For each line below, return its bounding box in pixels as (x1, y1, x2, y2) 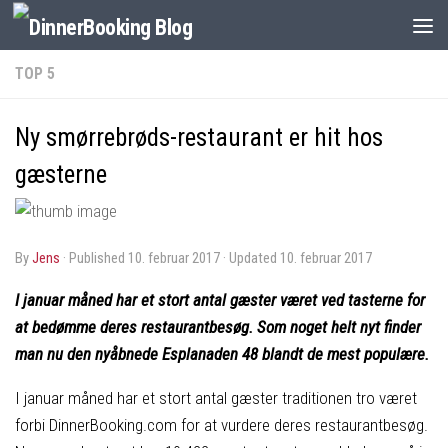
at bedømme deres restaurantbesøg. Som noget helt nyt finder (15, 316, 421, 337)
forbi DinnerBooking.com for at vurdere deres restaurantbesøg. (15, 414, 428, 435)
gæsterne (15, 160, 107, 189)
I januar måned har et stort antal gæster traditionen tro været (15, 387, 417, 408)
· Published (63, 249, 128, 267)
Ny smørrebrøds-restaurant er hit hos (15, 123, 383, 152)
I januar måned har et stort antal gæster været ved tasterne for (15, 289, 425, 310)
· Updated (220, 249, 280, 267)
